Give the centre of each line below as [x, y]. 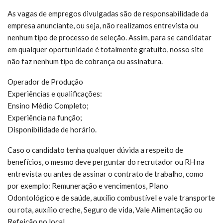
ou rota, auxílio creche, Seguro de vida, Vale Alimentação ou [105, 210]
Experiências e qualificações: [55, 94]
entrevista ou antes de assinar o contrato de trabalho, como [106, 174]
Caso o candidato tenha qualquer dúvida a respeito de [95, 150]
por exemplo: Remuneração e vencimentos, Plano [88, 186]
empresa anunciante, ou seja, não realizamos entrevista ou [103, 26]
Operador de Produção [45, 82]
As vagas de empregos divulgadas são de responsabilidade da [108, 14]
